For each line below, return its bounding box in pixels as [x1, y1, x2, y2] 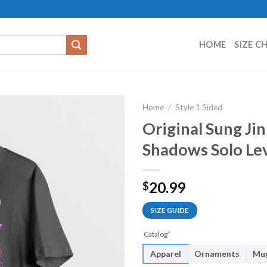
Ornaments [194, 248, 240, 259]
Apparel [150, 248, 181, 259]
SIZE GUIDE [151, 206, 189, 214]
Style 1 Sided [175, 103, 223, 112]
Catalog [144, 229, 167, 238]
